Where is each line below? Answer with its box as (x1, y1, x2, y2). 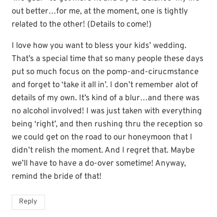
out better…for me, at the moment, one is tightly (12, 6, 188, 17)
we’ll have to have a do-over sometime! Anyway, (12, 158, 186, 169)
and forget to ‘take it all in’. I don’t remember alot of (12, 79, 198, 91)
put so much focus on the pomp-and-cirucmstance (12, 66, 199, 77)
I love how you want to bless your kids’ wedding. (12, 40, 186, 51)
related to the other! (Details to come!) (12, 19, 152, 30)
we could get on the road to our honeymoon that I (12, 132, 192, 143)
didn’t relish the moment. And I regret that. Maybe (12, 145, 195, 156)
